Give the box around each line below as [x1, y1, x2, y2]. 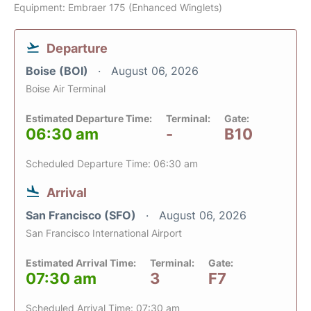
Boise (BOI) [26, 64, 91, 78]
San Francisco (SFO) [26, 208, 139, 223]
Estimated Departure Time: [26, 112, 152, 125]
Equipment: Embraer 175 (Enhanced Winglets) [14, 1, 222, 14]
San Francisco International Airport [26, 227, 182, 239]
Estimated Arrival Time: [26, 257, 136, 269]
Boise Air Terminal [26, 83, 106, 95]
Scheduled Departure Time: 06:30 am [26, 158, 198, 170]
